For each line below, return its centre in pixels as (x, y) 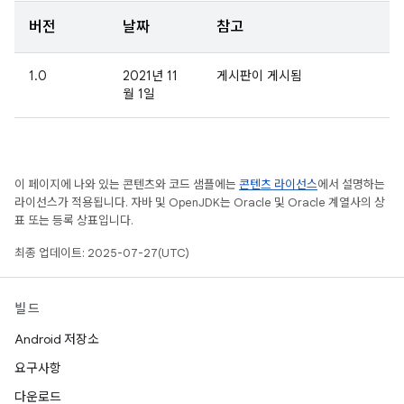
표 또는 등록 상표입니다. (74, 220)
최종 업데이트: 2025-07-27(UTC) (102, 253)
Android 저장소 (57, 339)
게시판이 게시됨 (259, 76)
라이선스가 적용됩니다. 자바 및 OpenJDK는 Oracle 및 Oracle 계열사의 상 (200, 202)
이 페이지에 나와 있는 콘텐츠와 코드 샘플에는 (127, 184)
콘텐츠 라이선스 (278, 184)
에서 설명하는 (351, 184)
